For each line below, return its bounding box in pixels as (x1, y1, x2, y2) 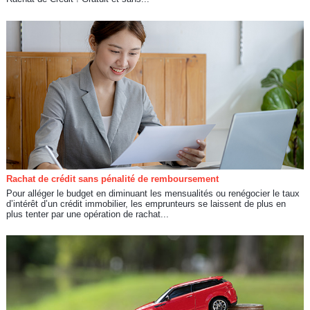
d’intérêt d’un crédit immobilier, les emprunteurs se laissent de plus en (6, 198, 286, 209)
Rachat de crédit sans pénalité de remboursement (6, 173, 219, 184)
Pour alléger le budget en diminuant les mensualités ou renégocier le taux (6, 188, 300, 199)
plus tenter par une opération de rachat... (6, 208, 169, 219)
